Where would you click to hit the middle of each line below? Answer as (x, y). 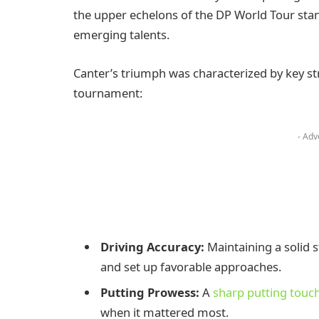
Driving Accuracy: (152, 247)
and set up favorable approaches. (191, 267)
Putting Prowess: (150, 292)
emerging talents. (121, 35)
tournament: (108, 93)
